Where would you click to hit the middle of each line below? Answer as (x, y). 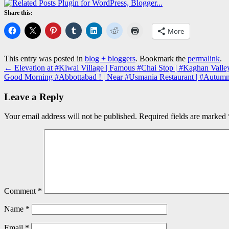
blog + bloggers (110, 58)
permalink (204, 58)
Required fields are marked (184, 117)
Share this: (18, 13)
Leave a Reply (34, 97)
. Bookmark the (162, 58)
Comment (21, 191)
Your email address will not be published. (71, 117)
